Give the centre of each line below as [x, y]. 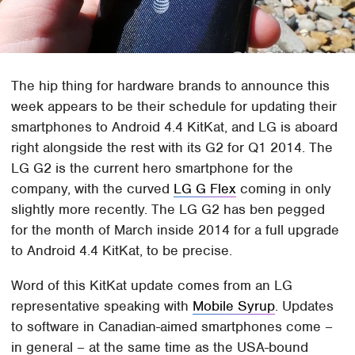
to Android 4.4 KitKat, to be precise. [122, 251]
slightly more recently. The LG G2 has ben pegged [168, 210]
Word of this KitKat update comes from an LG [152, 286]
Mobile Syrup [234, 306]
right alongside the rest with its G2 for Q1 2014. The [172, 148]
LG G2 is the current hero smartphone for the [153, 168]
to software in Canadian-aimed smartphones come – [172, 327]
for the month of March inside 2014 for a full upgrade [176, 230]
